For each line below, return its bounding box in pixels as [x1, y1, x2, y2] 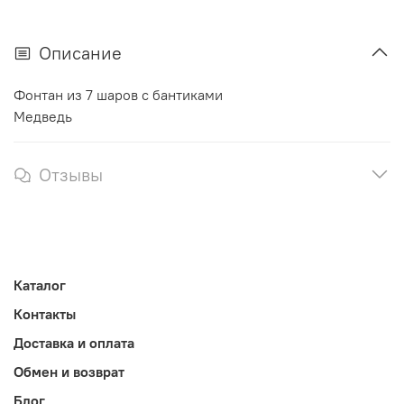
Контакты [14, 305, 76, 324]
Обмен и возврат [14, 363, 124, 381]
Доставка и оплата [14, 334, 134, 353]
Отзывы [39, 163, 103, 187]
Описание [39, 41, 122, 65]
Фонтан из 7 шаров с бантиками [14, 86, 223, 105]
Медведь [14, 107, 72, 126]
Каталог [14, 276, 66, 295]
